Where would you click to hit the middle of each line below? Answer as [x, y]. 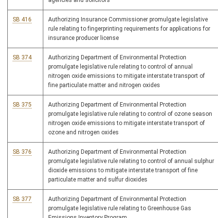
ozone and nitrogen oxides [83, 133]
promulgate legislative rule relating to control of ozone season [130, 114]
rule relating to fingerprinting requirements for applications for [129, 29]
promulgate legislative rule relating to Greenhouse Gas [120, 209]
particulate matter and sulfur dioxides [98, 180]
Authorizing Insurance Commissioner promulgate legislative [128, 20]
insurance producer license [83, 38]
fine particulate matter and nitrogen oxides [104, 85]
